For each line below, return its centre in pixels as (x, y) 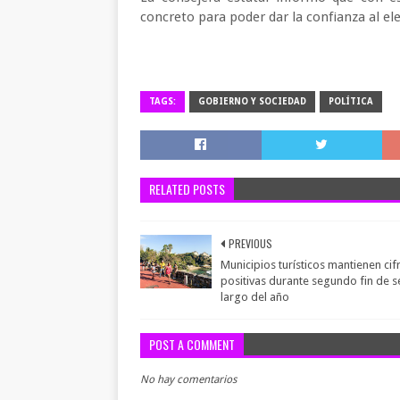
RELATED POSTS (187, 189)
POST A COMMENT (192, 344)
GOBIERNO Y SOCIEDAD (252, 101)
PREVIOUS (250, 243)
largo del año (255, 297)
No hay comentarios (188, 379)
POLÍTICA (351, 101)
